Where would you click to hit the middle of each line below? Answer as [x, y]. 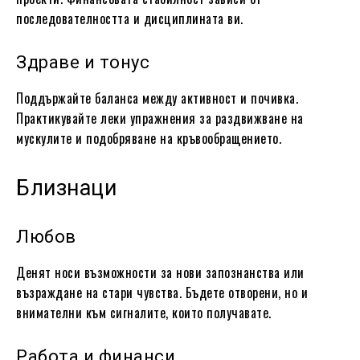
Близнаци [66, 188]
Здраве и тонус [83, 62]
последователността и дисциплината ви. [130, 18]
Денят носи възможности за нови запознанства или [160, 272]
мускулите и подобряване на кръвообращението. [149, 138]
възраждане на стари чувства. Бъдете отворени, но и [162, 292]
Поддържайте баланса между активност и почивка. [157, 98]
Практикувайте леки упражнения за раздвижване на [160, 118]
